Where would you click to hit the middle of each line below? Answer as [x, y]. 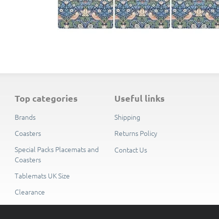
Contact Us [131, 149]
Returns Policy [136, 133]
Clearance [30, 192]
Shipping [127, 117]
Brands [25, 117]
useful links [143, 98]
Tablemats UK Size [42, 176]
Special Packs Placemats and [57, 149]
